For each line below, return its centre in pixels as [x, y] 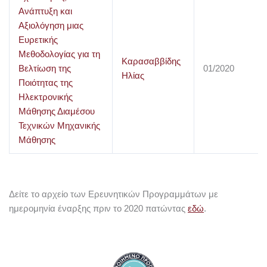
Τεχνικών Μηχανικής [59, 125]
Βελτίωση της [44, 68]
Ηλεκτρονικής [45, 97]
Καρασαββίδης [151, 61]
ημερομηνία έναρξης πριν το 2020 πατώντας [98, 208]
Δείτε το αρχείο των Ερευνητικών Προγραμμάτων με [114, 194]
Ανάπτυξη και [45, 11]
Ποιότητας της [45, 83]
